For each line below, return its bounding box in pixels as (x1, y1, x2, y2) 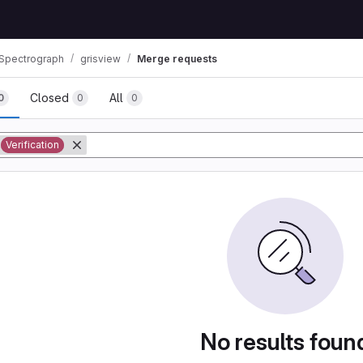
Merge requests (137, 52, 217, 65)
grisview (80, 52, 121, 65)
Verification (6, 139, 59, 151)
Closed (30, 91, 69, 105)
